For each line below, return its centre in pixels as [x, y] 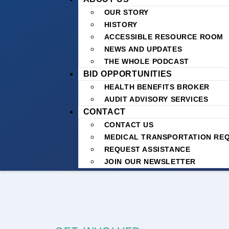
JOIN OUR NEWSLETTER [150, 162]
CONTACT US [129, 125]
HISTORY [121, 25]
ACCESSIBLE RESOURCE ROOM [164, 37]
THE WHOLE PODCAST [146, 61]
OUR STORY [126, 12]
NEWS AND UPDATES [143, 49]
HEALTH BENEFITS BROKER [158, 87]
